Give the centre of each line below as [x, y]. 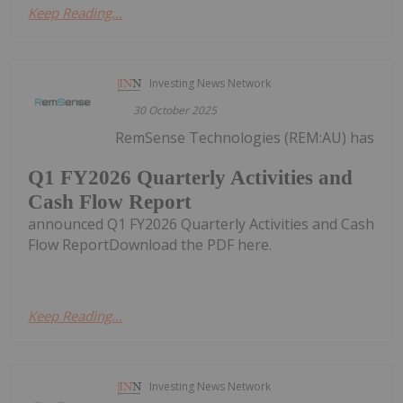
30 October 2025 [175, 110]
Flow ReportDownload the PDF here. [150, 245]
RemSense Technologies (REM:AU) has [245, 137]
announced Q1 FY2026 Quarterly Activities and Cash [201, 224]
